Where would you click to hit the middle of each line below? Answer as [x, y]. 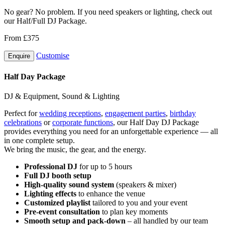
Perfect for [22, 113]
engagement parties [135, 113]
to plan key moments [134, 212]
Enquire [19, 56]
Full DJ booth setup [58, 176]
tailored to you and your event [139, 203]
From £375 [22, 38]
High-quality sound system [69, 185]
